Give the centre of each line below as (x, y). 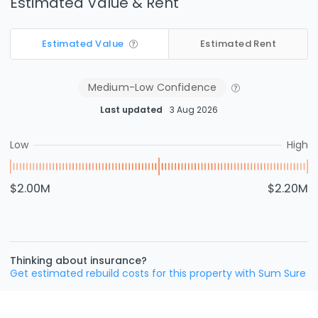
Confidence (185, 87)
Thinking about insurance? (78, 260)
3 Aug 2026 (194, 110)
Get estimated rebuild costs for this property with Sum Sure (158, 273)
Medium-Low (121, 87)
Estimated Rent (238, 44)
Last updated (131, 110)
